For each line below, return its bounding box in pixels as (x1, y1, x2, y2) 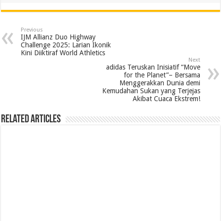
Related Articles (1, 113, 61, 125)
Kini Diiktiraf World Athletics (21, 48, 106, 57)
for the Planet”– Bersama (123, 71, 200, 79)
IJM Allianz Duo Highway (21, 33, 96, 41)
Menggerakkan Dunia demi (119, 78, 200, 87)
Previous (21, 26, 43, 33)
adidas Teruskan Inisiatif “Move (106, 63, 200, 71)
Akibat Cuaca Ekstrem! (132, 94, 200, 103)
